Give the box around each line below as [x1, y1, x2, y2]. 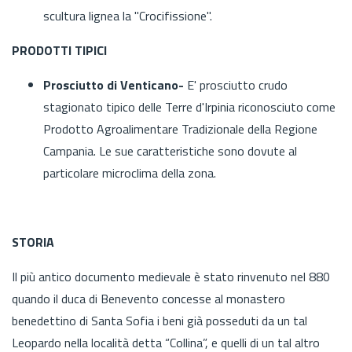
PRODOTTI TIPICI [12, 40, 110, 60]
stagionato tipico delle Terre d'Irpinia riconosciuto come [43, 97, 335, 116]
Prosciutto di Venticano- [43, 75, 187, 94]
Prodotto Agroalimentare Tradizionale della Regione [43, 119, 317, 138]
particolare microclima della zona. [43, 163, 216, 182]
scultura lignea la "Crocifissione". [43, 5, 212, 25]
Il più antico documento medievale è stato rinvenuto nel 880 [12, 266, 330, 286]
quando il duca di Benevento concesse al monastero [12, 288, 285, 308]
